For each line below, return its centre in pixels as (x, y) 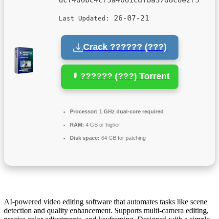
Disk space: (85, 138)
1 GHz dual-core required (131, 111)
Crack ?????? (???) (125, 47)
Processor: (84, 111)
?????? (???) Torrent (125, 77)
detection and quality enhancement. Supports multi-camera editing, (106, 210)
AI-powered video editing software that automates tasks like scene (106, 201)
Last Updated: (84, 18)
